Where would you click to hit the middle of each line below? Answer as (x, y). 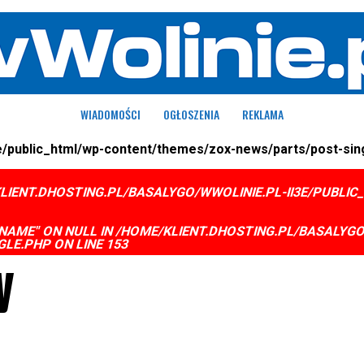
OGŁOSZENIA (191, 114)
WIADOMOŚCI (110, 114)
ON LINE (79, 244)
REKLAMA (263, 114)
